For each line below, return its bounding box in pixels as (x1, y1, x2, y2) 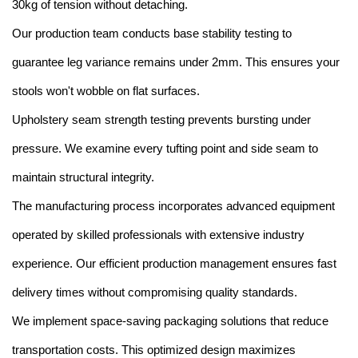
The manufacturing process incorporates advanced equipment (12, 199, 335, 213)
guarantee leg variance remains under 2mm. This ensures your (12, 55, 340, 70)
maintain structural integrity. (12, 170, 154, 185)
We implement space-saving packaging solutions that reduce (12, 314, 328, 328)
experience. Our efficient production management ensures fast (12, 257, 336, 271)
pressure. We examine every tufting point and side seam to (12, 141, 318, 156)
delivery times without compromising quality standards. (12, 285, 297, 300)
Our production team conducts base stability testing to (12, 26, 292, 41)
